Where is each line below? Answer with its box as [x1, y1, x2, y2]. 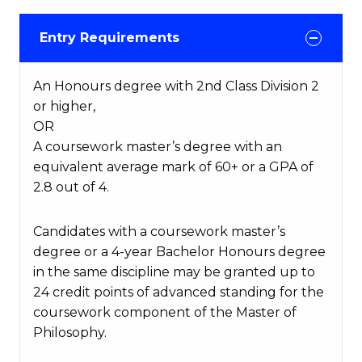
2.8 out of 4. [33, 179, 109, 196]
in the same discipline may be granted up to [33, 264, 315, 280]
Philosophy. [33, 325, 107, 341]
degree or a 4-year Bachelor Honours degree [33, 244, 326, 260]
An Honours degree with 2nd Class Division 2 [33, 78, 319, 95]
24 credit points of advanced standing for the [33, 284, 324, 301]
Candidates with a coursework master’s [33, 224, 285, 240]
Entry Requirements [40, 30, 179, 46]
